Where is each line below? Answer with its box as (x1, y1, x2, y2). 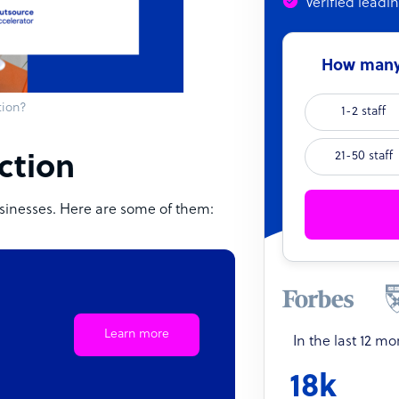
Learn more (104, 328, 169, 341)
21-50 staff (334, 150, 393, 164)
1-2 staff (341, 105, 386, 119)
